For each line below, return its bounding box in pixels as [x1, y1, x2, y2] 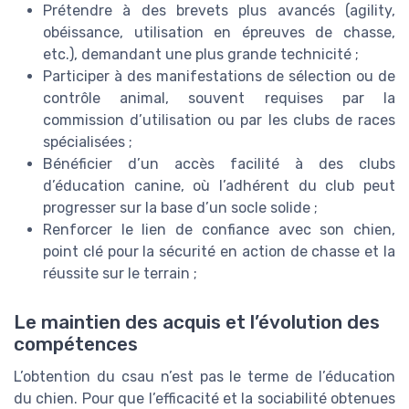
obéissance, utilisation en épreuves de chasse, [43, 24, 395, 42]
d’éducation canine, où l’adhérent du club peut [43, 177, 395, 195]
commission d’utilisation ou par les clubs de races [43, 111, 395, 130]
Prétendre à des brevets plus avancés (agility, [43, 2, 395, 20]
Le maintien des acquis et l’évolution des [14, 311, 380, 334]
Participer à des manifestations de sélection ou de [43, 68, 395, 86]
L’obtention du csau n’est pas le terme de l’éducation [14, 368, 395, 386]
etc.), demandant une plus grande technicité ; [43, 46, 359, 64]
